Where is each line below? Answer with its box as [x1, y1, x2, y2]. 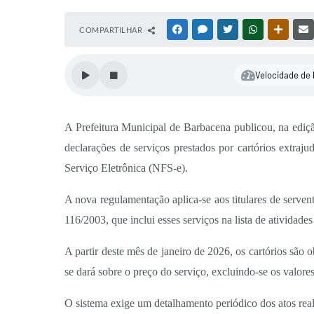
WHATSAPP [260, 25, 301, 34]
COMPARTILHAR [79, 25, 144, 34]
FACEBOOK [184, 25, 225, 34]
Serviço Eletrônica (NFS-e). [64, 162, 188, 174]
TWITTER [235, 25, 268, 34]
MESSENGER [210, 25, 254, 34]
